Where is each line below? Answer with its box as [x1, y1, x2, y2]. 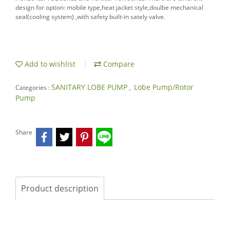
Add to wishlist [23, 59, 75, 69]
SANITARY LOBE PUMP [51, 82, 129, 92]
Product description [21, 182, 99, 194]
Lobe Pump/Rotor [134, 82, 194, 92]
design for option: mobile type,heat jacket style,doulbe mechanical [15, 3, 203, 12]
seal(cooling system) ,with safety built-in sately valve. [15, 12, 165, 21]
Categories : [15, 83, 51, 92]
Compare [101, 59, 135, 69]
